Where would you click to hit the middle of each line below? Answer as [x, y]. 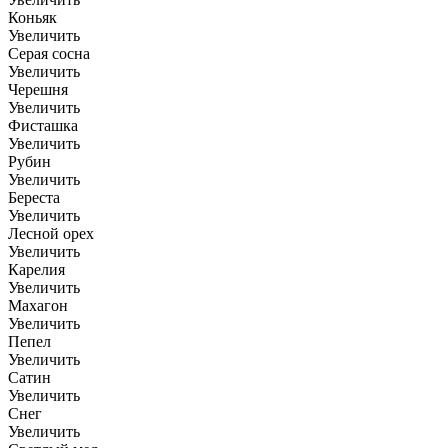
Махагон [38, 306]
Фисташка [43, 126]
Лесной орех [51, 234]
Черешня [38, 90]
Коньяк [32, 18]
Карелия [36, 270]
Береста [34, 198]
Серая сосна [49, 54]
